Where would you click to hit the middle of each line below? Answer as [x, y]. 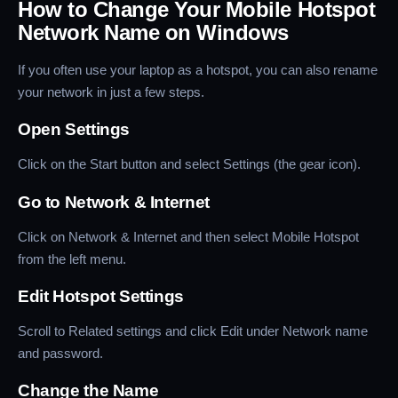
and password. [60, 353]
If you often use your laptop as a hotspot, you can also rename [198, 70]
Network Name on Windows [153, 33]
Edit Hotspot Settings [101, 296]
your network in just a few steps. [111, 92]
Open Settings [74, 130]
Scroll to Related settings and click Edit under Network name [193, 330]
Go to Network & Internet [114, 202]
